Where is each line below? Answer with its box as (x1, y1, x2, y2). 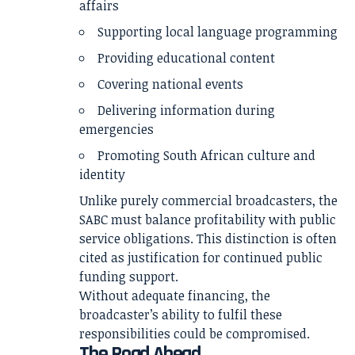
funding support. (79, 267, 178, 285)
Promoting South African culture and (97, 146, 315, 164)
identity (79, 165, 125, 183)
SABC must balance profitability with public (79, 210, 336, 228)
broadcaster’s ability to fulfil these (79, 305, 282, 323)
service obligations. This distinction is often (79, 229, 337, 247)
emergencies (79, 120, 154, 138)
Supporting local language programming (97, 22, 338, 40)
